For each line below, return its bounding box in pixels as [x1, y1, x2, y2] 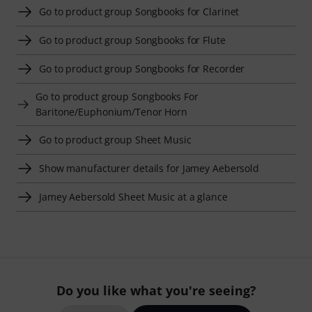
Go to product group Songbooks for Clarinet [39, 4, 240, 18]
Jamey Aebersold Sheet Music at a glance [39, 189, 228, 203]
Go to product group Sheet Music [39, 132, 192, 146]
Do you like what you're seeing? [56, 282, 256, 299]
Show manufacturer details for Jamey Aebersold [39, 161, 260, 175]
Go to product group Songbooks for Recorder [39, 61, 245, 75]
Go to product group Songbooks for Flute [39, 33, 226, 47]
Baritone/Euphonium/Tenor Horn [36, 104, 188, 118]
